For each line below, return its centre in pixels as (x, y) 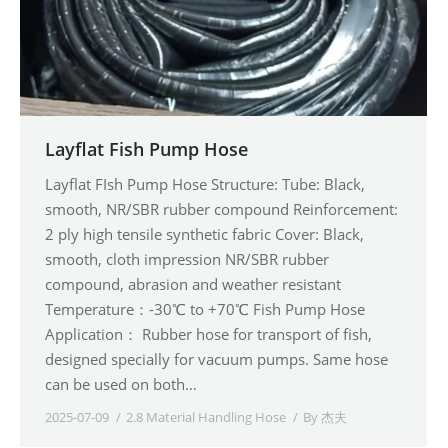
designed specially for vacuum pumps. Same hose (216, 358)
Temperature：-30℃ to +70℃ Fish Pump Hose (205, 308)
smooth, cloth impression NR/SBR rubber (187, 258)
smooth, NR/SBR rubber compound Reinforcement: (221, 208)
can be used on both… (121, 383)
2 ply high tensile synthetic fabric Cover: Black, (204, 233)
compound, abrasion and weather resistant (193, 283)
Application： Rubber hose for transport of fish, (208, 333)
